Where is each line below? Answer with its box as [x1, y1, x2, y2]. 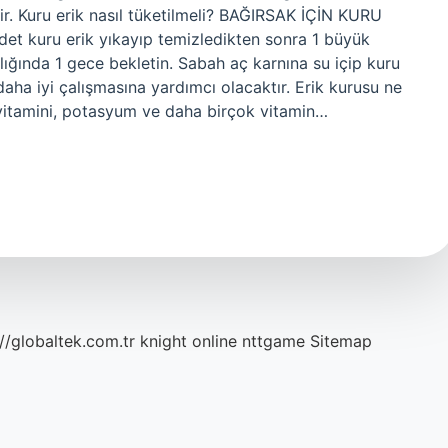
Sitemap [310, 331, 372, 351]
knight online [140, 331, 237, 351]
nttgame [242, 331, 305, 351]
